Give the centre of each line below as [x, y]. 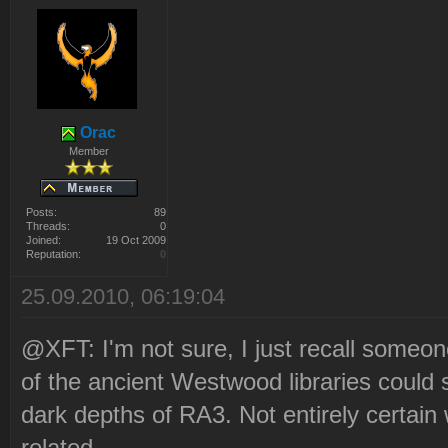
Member [88, 151]
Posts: [41, 212]
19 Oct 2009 [136, 240]
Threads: [48, 226]
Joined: [43, 240]
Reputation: [53, 254]
